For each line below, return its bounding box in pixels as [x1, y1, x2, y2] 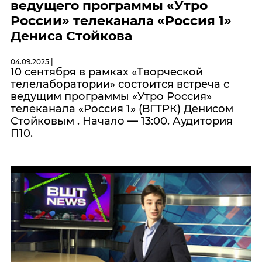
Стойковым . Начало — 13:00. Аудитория [11, 114, 233, 127]
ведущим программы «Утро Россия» [11, 89, 212, 103]
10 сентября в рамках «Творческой [11, 65, 203, 78]
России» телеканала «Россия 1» [11, 12, 232, 29]
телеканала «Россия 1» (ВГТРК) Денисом [11, 102, 233, 115]
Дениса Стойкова [11, 27, 132, 44]
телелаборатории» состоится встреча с [11, 77, 229, 91]
